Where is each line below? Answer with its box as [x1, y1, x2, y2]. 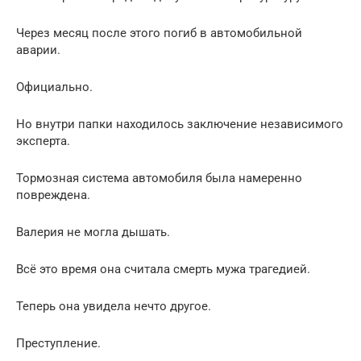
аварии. [16, 42, 60, 57]
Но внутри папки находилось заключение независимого [16, 116, 343, 131]
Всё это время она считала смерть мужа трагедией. [16, 261, 310, 276]
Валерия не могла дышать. [16, 224, 170, 239]
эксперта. [16, 133, 70, 148]
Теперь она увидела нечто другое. [16, 298, 211, 313]
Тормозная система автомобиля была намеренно [16, 170, 302, 185]
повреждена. [16, 187, 90, 202]
